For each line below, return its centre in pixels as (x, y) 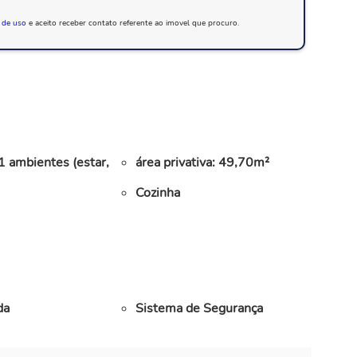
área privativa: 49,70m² (202, 163)
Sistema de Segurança (199, 309)
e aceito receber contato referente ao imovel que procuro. (132, 23)
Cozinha (157, 192)
